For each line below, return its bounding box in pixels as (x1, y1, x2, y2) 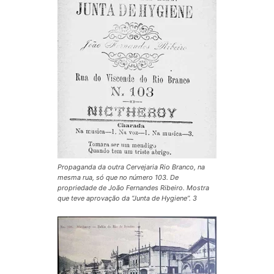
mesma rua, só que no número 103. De (57, 172, 179, 182)
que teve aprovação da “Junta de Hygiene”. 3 (57, 193, 197, 202)
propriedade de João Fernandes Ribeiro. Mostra (57, 183, 209, 192)
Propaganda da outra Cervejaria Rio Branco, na (57, 162, 205, 171)
